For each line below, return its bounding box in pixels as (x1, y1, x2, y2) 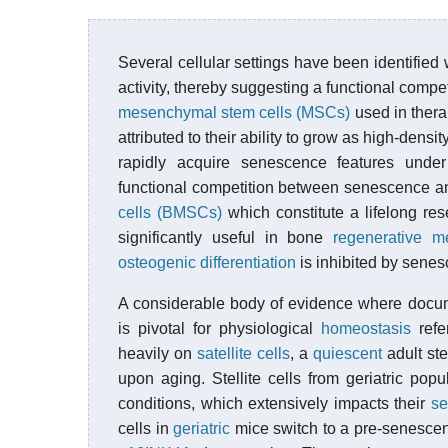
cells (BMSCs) (118, 204, 223, 221)
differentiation (200, 254, 296, 271)
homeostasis (320, 320, 411, 337)
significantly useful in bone (118, 229, 333, 246)
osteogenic (118, 254, 196, 271)
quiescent (313, 345, 382, 362)
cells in (118, 420, 174, 437)
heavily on (118, 345, 197, 362)
